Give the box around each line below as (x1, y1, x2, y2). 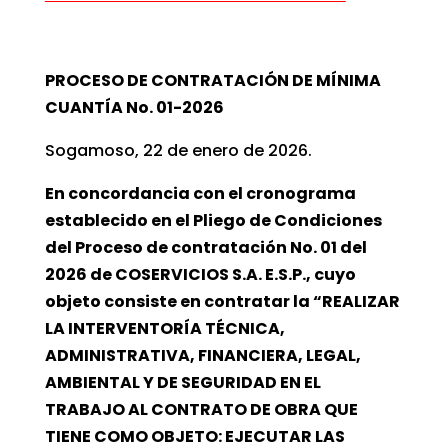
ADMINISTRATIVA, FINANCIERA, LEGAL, (44, 343, 361, 367)
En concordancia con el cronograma (44, 181, 356, 205)
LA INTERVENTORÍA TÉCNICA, (44, 316, 285, 340)
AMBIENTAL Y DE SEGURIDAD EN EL (44, 370, 321, 394)
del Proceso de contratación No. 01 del (44, 235, 367, 259)
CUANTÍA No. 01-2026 (44, 95, 224, 119)
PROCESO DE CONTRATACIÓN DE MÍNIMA (44, 68, 381, 92)
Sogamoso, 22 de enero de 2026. (44, 138, 312, 162)
